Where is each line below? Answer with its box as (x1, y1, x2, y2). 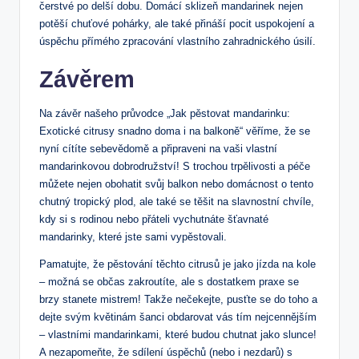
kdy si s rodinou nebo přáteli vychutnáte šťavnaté (39, 212, 268, 225)
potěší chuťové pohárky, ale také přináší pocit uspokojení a (39, 17, 314, 30)
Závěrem (39, 66, 135, 92)
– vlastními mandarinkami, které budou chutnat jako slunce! (39, 328, 317, 341)
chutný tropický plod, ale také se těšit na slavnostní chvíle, (39, 195, 314, 208)
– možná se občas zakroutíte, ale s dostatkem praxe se (39, 275, 299, 288)
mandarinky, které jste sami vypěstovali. (39, 230, 227, 243)
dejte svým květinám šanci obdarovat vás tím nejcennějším (39, 310, 317, 323)
